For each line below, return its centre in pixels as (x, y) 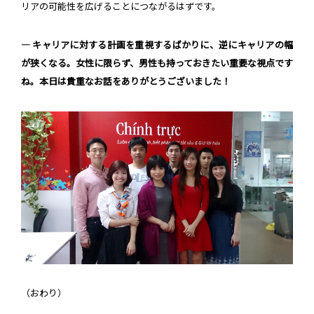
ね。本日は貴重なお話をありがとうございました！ (126, 81)
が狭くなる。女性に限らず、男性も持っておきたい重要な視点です (157, 63)
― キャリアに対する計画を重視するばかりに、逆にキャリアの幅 (157, 45)
